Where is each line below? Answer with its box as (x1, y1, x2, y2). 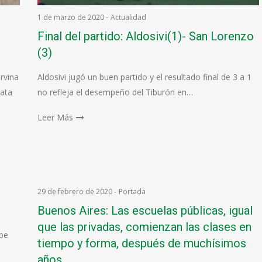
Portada (118, 187, 146, 196)
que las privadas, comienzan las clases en (37, 220, 251, 234)
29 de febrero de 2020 (37, 187, 112, 196)
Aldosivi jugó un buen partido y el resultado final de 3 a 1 (37, 71, 251, 82)
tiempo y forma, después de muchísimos (37, 236, 246, 250)
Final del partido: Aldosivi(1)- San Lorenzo (37, 29, 254, 43)
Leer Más (37, 112, 73, 123)
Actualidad (110, 12, 146, 22)
